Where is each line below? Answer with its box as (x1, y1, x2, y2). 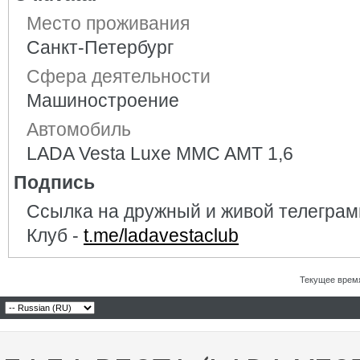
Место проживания (27, 13, 190, 34)
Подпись (14, 172, 95, 193)
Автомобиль (27, 119, 131, 140)
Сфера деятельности (27, 66, 211, 87)
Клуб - (27, 225, 84, 246)
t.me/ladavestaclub (84, 225, 239, 246)
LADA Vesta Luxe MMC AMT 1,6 (27, 143, 293, 164)
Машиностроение (27, 90, 179, 111)
